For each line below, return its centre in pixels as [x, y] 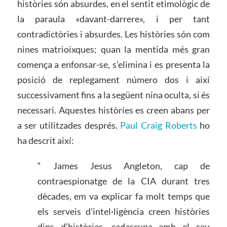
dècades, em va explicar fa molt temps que [124, 196]
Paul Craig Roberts [159, 125]
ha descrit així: [45, 141]
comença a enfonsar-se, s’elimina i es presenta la [113, 65]
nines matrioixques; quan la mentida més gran [113, 49]
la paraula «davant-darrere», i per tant [113, 19]
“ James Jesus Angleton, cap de [124, 166]
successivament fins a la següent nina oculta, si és [113, 95]
